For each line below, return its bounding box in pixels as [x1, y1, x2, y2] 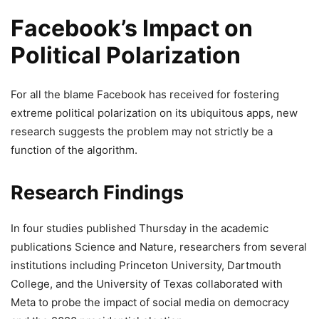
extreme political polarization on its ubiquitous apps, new [11, 106, 298, 120]
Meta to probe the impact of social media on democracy [11, 296, 289, 309]
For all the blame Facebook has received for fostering [11, 88, 279, 101]
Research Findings [11, 181, 184, 204]
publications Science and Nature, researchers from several [11, 240, 307, 253]
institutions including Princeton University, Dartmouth [11, 258, 281, 272]
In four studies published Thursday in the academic [11, 221, 268, 235]
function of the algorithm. [11, 143, 137, 157]
